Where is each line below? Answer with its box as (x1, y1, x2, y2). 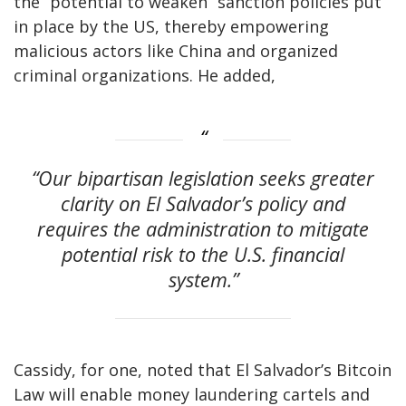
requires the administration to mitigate (37, 215, 369, 242)
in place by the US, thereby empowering (14, 14, 329, 37)
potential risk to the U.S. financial (62, 240, 344, 267)
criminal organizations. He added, (14, 63, 275, 86)
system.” (168, 266, 238, 293)
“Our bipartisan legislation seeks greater (32, 164, 374, 191)
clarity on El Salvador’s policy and (61, 189, 345, 217)
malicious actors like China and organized (14, 39, 338, 62)
